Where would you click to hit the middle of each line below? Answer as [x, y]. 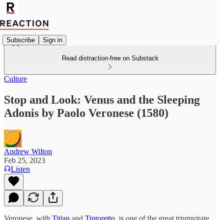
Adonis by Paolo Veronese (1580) [86, 113]
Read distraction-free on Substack [110, 58]
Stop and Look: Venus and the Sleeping [102, 99]
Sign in [53, 40]
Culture [15, 79]
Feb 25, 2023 [25, 160]
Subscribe [21, 40]
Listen [20, 169]
